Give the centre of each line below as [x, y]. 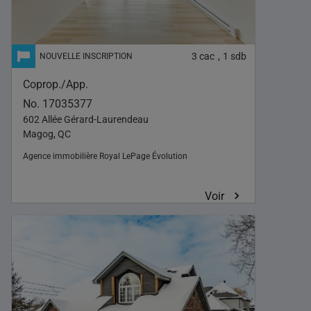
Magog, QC [47, 135]
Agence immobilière [61, 157]
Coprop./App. [56, 85]
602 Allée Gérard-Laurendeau [86, 120]
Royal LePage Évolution [143, 157]
